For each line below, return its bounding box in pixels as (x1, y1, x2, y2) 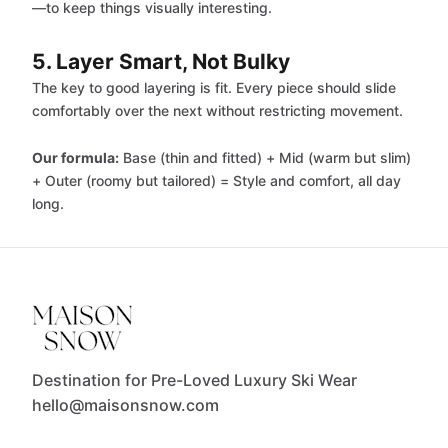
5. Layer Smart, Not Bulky (32, 49, 290, 74)
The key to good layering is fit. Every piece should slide (32, 79, 396, 96)
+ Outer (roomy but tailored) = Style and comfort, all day (32, 172, 401, 189)
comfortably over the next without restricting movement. (32, 102, 403, 119)
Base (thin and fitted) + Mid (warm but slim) (119, 149, 411, 166)
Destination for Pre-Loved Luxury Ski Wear (32, 370, 357, 390)
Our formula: (32, 149, 119, 166)
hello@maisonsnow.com (32, 395, 219, 415)
